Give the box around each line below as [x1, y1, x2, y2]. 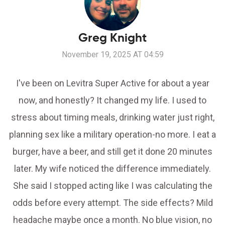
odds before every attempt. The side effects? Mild [12, 197, 213, 208]
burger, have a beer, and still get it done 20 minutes [13, 146, 212, 157]
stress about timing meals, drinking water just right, [11, 112, 214, 123]
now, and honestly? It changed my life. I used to [19, 95, 206, 106]
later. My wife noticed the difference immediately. [14, 163, 211, 174]
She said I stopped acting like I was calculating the [13, 180, 212, 191]
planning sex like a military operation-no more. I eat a [9, 129, 216, 140]
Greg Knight [78, 30, 147, 46]
